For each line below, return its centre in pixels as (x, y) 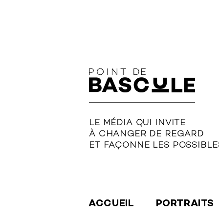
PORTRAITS (185, 204)
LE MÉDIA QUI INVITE (138, 123)
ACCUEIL (111, 204)
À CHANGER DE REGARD (147, 134)
